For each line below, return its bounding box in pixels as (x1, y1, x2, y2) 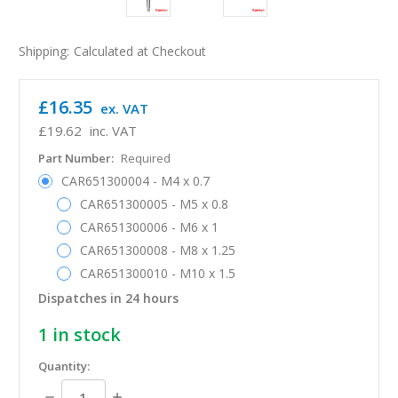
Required (120, 149, 171, 166)
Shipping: (19, 42, 69, 60)
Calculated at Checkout (73, 42, 206, 60)
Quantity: (38, 357, 90, 374)
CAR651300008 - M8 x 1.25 (79, 241, 235, 259)
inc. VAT (89, 121, 137, 139)
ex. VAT (99, 99, 148, 117)
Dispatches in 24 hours (38, 289, 179, 306)
